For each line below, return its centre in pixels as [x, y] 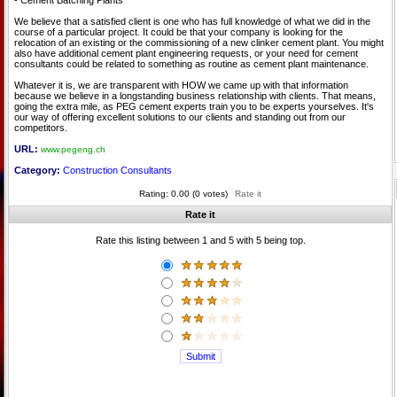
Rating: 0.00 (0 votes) [183, 194]
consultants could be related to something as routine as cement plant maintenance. [191, 64]
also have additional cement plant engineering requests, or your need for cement [186, 53]
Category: [39, 170]
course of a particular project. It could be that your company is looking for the [179, 32]
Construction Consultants [117, 170]
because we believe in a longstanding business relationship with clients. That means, [195, 96]
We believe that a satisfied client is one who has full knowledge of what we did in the [192, 21]
